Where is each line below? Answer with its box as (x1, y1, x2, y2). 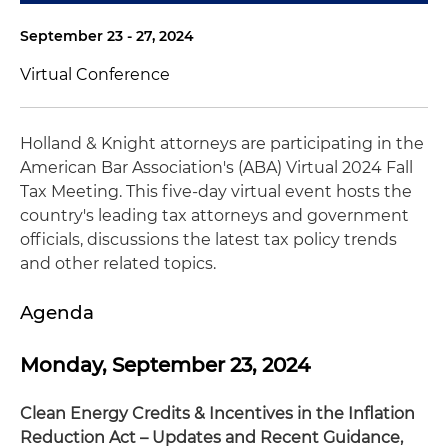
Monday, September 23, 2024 (20, 353, 310, 377)
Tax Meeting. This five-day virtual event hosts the (20, 182, 412, 201)
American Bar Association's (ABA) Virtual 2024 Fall (20, 158, 413, 177)
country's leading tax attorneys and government (20, 206, 409, 225)
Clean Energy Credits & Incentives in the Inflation (20, 404, 415, 423)
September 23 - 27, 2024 (20, 27, 194, 45)
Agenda (20, 301, 94, 324)
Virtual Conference (20, 65, 170, 84)
